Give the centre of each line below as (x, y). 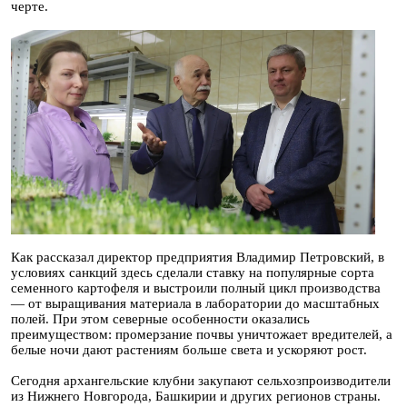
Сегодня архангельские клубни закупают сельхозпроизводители (201, 380)
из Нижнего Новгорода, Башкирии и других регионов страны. (196, 396)
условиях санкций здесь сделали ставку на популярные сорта (193, 272)
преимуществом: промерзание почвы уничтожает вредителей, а (202, 334)
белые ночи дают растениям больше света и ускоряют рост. (189, 349)
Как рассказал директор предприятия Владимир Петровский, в (198, 257)
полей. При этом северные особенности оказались (160, 318)
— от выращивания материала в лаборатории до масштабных (195, 303)
